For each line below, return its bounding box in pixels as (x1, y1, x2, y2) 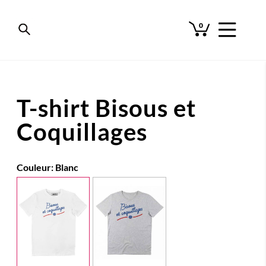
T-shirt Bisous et (17, 94, 196, 122)
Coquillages (17, 118, 147, 146)
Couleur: (17, 161, 55, 173)
